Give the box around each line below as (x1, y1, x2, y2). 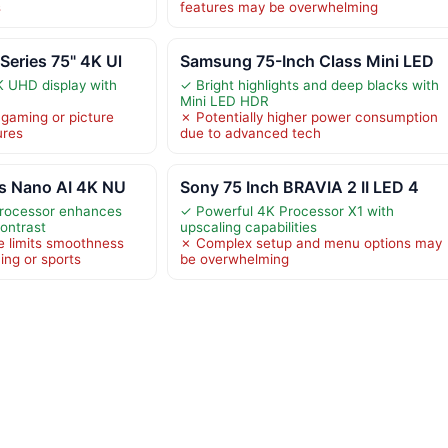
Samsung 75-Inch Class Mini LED (179, 50, 434, 71)
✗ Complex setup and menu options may (179, 234, 442, 251)
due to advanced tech (179, 124, 321, 141)
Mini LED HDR (179, 92, 269, 109)
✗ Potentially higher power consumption (179, 108, 438, 125)
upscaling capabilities (179, 218, 317, 235)
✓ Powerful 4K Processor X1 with (179, 202, 394, 219)
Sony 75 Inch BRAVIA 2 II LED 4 (179, 176, 419, 197)
